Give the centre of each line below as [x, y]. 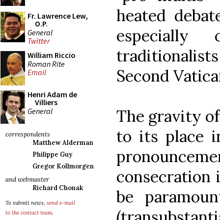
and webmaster [27, 179]
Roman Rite [46, 64]
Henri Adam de [52, 94]
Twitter [39, 41]
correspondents [28, 134]
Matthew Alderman [63, 143]
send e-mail [61, 203]
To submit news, [26, 203]
